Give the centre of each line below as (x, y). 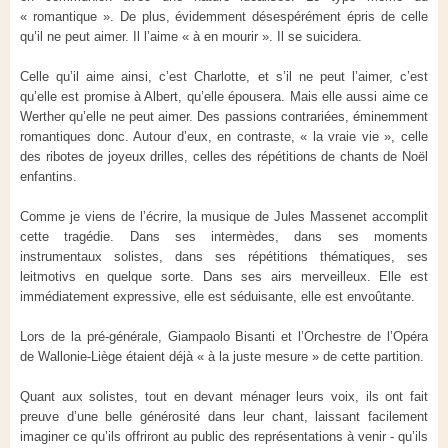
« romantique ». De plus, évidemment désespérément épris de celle (224, 16)
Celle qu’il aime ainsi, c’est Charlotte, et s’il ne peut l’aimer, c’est (224, 76)
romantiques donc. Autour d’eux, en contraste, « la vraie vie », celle (224, 136)
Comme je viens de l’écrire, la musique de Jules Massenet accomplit (224, 216)
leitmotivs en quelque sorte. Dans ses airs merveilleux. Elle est (224, 276)
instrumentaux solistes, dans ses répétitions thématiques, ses (224, 256)
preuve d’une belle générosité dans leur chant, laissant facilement (224, 416)
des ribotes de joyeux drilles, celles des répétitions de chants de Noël (224, 156)
